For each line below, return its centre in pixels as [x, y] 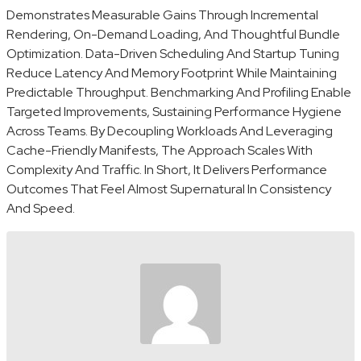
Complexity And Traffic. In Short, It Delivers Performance [167, 170]
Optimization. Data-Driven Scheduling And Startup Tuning [173, 54]
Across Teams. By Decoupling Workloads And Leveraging [170, 131]
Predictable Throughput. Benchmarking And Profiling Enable [179, 93]
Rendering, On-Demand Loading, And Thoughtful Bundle [173, 35]
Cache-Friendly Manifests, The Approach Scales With [160, 151]
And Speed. [41, 209]
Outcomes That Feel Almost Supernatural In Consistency [169, 189]
